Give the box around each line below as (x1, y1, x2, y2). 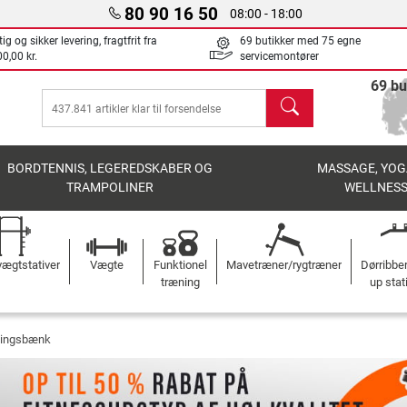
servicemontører (240, 50, 319, 63)
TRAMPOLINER (66, 180, 154, 195)
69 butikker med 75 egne (240, 35, 361, 47)
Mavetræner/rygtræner (226, 258, 342, 272)
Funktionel (153, 258, 207, 272)
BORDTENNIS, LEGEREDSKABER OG (7, 161, 213, 176)
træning (160, 275, 200, 289)
